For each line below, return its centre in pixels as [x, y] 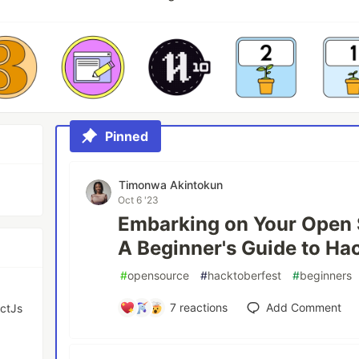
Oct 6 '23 [139, 200]
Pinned [127, 136]
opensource [159, 275]
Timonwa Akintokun [171, 185]
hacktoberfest [245, 275]
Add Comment [303, 307]
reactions [202, 307]
